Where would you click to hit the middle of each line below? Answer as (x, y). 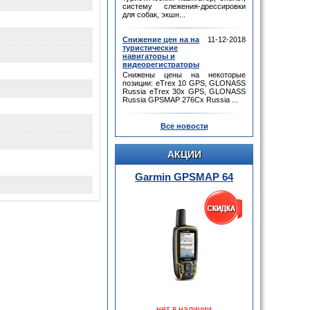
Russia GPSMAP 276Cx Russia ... (180, 100)
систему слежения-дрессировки (184, 6)
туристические (150, 48)
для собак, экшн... (154, 15)
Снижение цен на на (161, 39)
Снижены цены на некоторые (184, 75)
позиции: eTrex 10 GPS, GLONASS (184, 83)
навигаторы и (149, 56)
